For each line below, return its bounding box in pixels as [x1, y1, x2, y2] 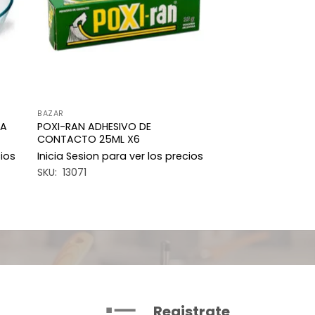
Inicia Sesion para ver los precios [37, 149, 204, 164]
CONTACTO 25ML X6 [37, 132, 141, 147]
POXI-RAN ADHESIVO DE [37, 120, 152, 134]
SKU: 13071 [37, 165, 87, 180]
